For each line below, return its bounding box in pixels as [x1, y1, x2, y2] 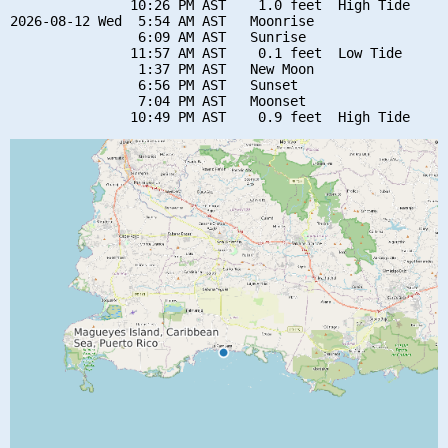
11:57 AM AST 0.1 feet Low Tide [10, 44, 402, 61]
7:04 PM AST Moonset [10, 92, 306, 109]
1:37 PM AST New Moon [10, 60, 314, 77]
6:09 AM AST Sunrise [10, 28, 306, 45]
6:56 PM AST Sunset [10, 76, 298, 93]
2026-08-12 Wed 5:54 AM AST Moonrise [10, 12, 314, 29]
